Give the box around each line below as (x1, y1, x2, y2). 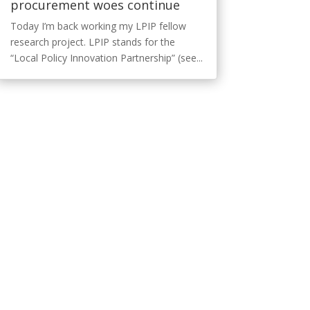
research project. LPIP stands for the (10, 35, 175, 48)
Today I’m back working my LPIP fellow (10, 19, 186, 33)
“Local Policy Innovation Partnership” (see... (10, 51, 203, 64)
